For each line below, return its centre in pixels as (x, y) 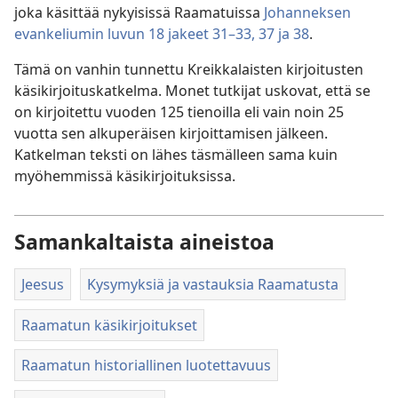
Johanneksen (307, 13)
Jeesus (43, 285)
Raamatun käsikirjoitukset (109, 325)
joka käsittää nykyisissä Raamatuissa (139, 13)
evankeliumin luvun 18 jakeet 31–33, (135, 34)
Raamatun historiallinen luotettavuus (146, 366)
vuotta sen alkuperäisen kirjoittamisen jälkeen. (171, 134)
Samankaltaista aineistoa (144, 242)
